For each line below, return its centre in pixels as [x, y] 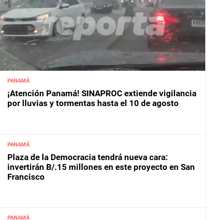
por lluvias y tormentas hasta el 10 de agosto [93, 103]
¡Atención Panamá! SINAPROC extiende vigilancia [102, 94]
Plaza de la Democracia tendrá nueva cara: [88, 157]
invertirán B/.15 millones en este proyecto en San [101, 167]
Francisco [26, 177]
